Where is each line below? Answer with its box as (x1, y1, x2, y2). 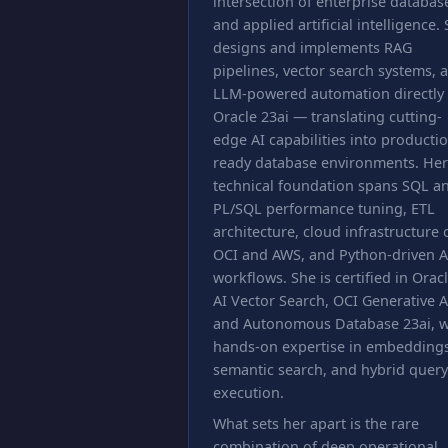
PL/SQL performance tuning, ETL (213, 199, 435, 218)
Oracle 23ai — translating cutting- (213, 107, 442, 126)
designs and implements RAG (213, 38, 412, 57)
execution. (213, 383, 284, 402)
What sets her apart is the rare (213, 414, 419, 433)
